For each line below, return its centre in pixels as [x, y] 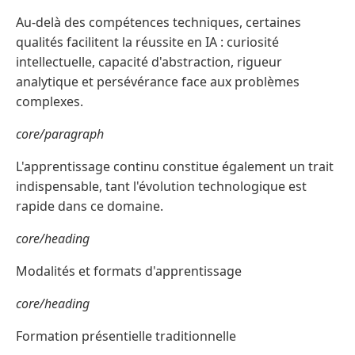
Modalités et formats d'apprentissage [129, 271]
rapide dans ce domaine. [90, 206]
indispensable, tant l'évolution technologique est [161, 187]
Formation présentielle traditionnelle [126, 336]
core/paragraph [60, 134]
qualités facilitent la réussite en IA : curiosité [147, 42]
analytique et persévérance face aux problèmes [158, 82]
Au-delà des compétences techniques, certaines [158, 23]
